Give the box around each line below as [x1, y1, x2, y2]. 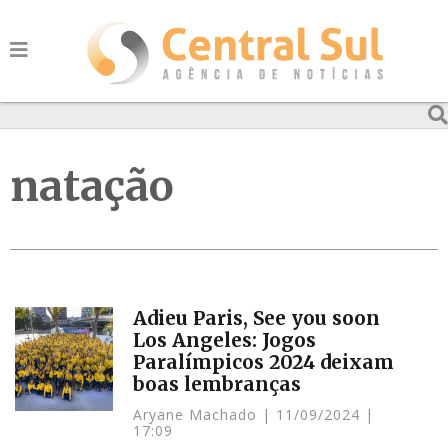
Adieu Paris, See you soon [133, 306, 381, 330]
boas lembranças [133, 372, 302, 396]
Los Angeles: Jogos [133, 328, 317, 352]
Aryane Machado [133, 405, 263, 424]
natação [10, 160, 174, 212]
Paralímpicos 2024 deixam [133, 350, 395, 374]
